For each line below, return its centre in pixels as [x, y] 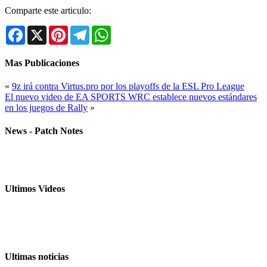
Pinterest [84, 30]
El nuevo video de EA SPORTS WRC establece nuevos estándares [131, 97]
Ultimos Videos [35, 188]
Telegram [107, 30]
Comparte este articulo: [48, 11]
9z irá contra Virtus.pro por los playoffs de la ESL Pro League [128, 86]
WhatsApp [131, 30]
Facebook [44, 30]
